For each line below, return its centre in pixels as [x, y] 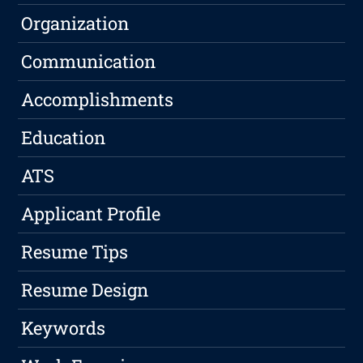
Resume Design [85, 290]
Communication [89, 62]
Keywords [64, 328]
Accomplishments [98, 100]
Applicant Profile [91, 214]
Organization [75, 23]
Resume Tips [75, 252]
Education [64, 138]
